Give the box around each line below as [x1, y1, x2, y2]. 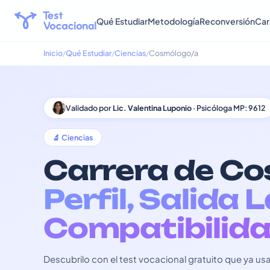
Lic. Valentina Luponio [113, 103, 192, 113]
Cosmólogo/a [149, 48, 198, 58]
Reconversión [199, 15, 255, 27]
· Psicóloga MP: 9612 [192, 103, 265, 113]
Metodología [148, 15, 199, 27]
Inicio [43, 48, 63, 58]
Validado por [66, 103, 113, 113]
